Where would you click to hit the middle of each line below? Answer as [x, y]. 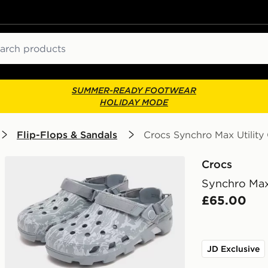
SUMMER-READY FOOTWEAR [134, 90]
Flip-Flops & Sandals [67, 135]
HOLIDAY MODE [134, 102]
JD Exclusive [233, 249]
